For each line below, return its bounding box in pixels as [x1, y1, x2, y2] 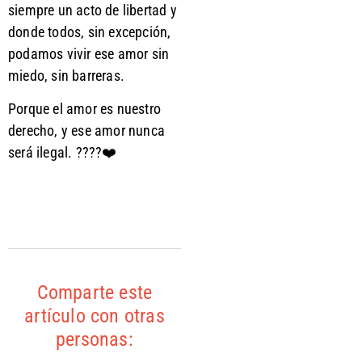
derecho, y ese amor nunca [8, 122, 165, 140]
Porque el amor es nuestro [8, 100, 161, 118]
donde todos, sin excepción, [8, 23, 171, 41]
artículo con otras [24, 304, 165, 327]
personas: [56, 327, 133, 351]
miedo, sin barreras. [8, 67, 124, 85]
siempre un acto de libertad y [8, 2, 177, 19]
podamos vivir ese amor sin [8, 45, 170, 63]
